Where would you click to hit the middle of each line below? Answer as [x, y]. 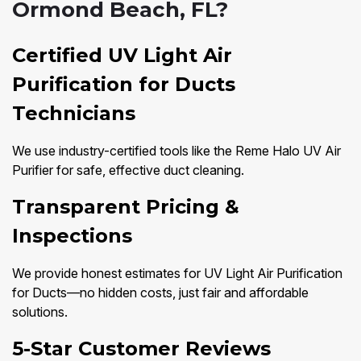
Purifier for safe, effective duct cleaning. [128, 170]
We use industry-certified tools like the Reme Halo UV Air [176, 151]
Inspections [72, 236]
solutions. [40, 312]
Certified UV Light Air [122, 56]
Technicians [74, 114]
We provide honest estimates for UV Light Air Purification [177, 274]
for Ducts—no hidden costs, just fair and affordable [160, 293]
